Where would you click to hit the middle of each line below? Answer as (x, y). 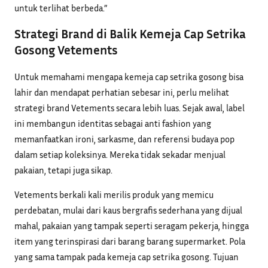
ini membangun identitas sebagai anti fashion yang (113, 123)
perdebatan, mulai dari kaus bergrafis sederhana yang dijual (128, 210)
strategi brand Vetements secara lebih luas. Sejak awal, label (130, 107)
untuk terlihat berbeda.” (61, 7)
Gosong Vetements (66, 50)
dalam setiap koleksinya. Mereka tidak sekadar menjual (120, 154)
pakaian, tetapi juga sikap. (63, 170)
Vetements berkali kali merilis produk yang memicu (114, 195)
